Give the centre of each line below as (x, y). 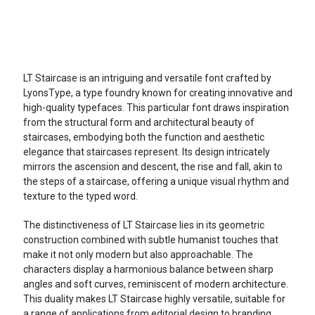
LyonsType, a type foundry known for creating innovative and (157, 93)
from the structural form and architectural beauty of (139, 123)
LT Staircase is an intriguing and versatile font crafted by (147, 78)
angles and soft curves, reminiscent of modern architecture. (155, 284)
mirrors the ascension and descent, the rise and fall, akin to (153, 167)
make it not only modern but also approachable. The (138, 255)
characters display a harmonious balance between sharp (148, 270)
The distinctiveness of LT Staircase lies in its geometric (143, 225)
